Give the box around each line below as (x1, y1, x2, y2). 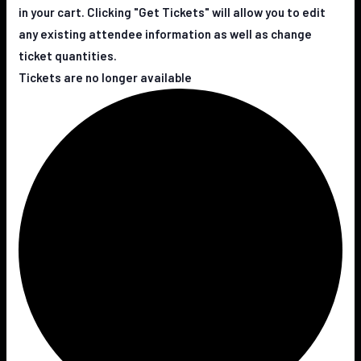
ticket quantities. (19, 48, 118, 63)
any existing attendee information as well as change (19, 26, 313, 41)
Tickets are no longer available (19, 69, 193, 85)
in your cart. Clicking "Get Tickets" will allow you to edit (19, 4, 326, 19)
